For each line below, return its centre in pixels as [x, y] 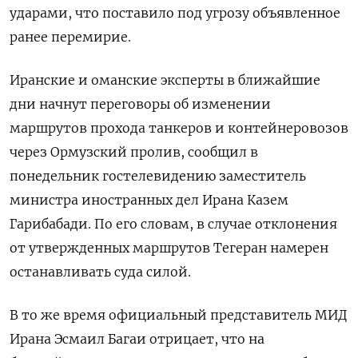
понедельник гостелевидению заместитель [158, 176]
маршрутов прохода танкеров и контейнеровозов [179, 128]
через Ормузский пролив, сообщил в [134, 152]
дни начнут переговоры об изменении [140, 104]
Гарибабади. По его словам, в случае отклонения [173, 224]
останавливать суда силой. [100, 272]
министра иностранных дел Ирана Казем [149, 200]
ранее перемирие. [70, 37]
